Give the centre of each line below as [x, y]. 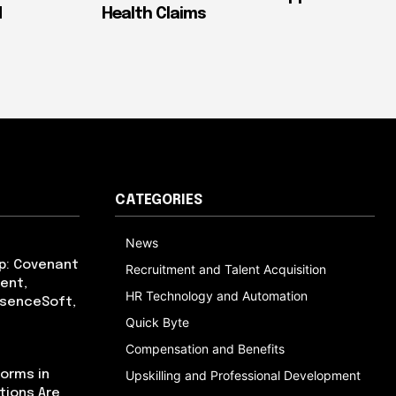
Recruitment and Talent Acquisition [226, 269]
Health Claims [154, 14]
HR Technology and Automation [217, 295]
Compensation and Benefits [205, 348]
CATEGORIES [159, 200]
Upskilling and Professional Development [243, 375]
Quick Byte [157, 322]
